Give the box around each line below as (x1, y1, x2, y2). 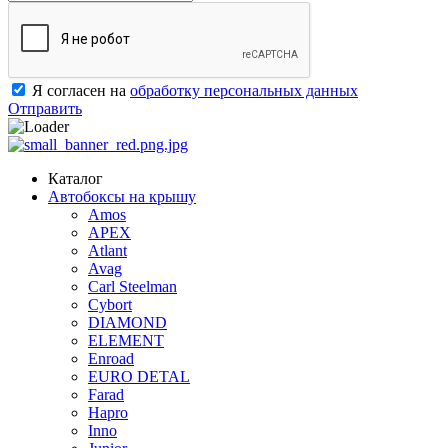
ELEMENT (88, 331, 164, 349)
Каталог (48, 169, 103, 187)
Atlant (88, 241, 127, 259)
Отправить (8, 99, 82, 117)
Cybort (88, 295, 132, 313)
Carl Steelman (88, 277, 177, 295)
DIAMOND (88, 313, 167, 331)
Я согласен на (28, 81, 130, 99)
